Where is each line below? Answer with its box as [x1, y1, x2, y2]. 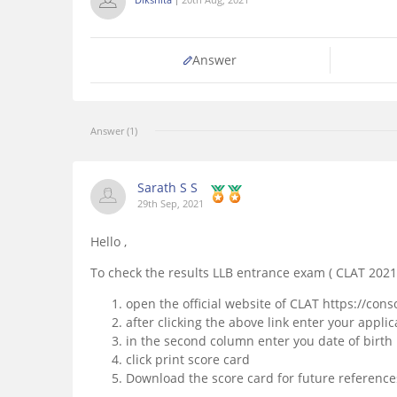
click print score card [126, 351, 250, 369]
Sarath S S [137, 179, 198, 197]
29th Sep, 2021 [137, 197, 204, 211]
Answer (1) [90, 124, 137, 138]
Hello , [90, 233, 127, 251]
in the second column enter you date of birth [126, 332, 393, 350]
